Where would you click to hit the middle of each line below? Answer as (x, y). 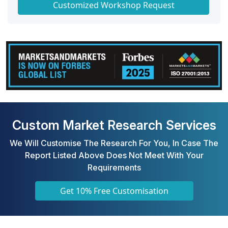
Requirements (114, 168)
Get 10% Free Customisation (114, 191)
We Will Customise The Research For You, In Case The (114, 143)
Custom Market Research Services (114, 125)
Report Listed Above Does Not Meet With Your (114, 155)
